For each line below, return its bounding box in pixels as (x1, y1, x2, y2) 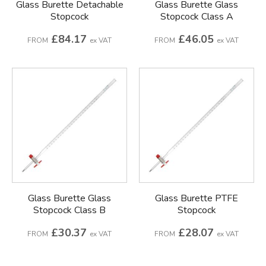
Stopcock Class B (33, 203, 106, 217)
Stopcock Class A (160, 9, 233, 23)
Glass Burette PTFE (155, 191, 238, 205)
